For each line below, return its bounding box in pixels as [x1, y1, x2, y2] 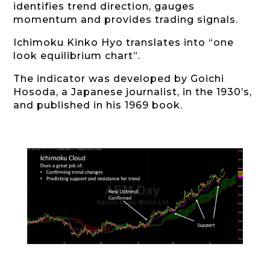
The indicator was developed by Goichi [13, 73, 225, 85]
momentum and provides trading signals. [13, 14, 239, 26]
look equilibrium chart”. [13, 50, 141, 62]
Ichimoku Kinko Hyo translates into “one [13, 37, 234, 49]
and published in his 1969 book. [13, 99, 183, 111]
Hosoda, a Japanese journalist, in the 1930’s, [13, 86, 253, 98]
